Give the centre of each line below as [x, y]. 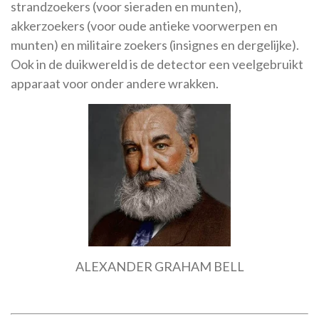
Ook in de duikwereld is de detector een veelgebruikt [157, 64]
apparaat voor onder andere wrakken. [115, 83]
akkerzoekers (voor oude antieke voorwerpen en [144, 26]
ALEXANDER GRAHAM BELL [159, 266]
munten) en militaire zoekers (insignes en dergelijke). [155, 45]
